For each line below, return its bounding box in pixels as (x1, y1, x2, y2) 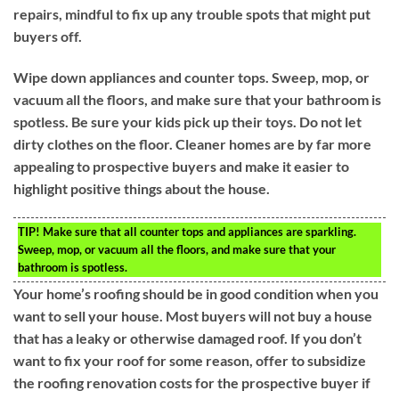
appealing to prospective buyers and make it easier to (13, 157, 349, 175)
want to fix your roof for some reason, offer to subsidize (13, 352, 366, 370)
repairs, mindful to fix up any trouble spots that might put (13, 4, 370, 22)
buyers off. (13, 27, 82, 45)
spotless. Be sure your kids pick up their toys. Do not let (13, 112, 362, 130)
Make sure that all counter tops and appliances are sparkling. (40, 224, 356, 240)
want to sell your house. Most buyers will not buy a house (13, 307, 372, 325)
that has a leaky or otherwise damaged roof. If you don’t (13, 330, 362, 347)
